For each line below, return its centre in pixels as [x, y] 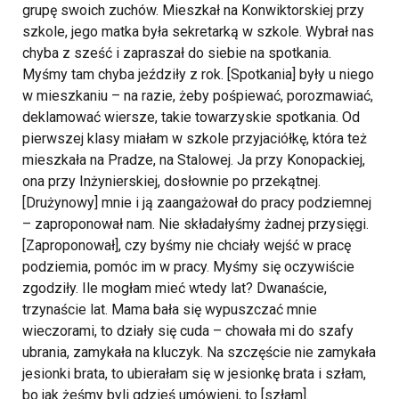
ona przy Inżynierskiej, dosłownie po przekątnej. [171, 182]
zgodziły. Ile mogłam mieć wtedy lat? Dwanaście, [175, 289]
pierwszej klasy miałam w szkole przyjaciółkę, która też [195, 139]
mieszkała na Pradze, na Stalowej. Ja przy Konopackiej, [194, 160]
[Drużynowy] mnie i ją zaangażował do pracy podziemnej [197, 203]
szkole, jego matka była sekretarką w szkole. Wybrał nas [198, 32]
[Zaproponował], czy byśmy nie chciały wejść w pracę [187, 246]
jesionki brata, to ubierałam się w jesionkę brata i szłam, [194, 374]
